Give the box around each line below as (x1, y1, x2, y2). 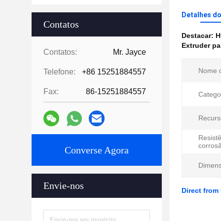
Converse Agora (65, 145, 129, 155)
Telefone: (43, 68, 75, 76)
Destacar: (182, 32, 216, 39)
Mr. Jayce (113, 48, 146, 56)
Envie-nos (43, 180, 84, 191)
